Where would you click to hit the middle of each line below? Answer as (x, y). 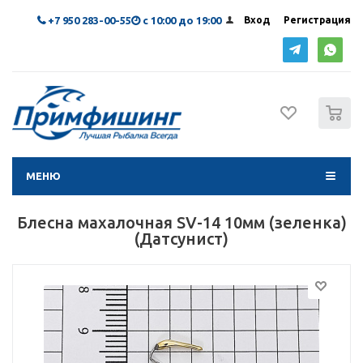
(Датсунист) (181, 239)
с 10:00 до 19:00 (182, 20)
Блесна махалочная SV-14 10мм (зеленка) (181, 222)
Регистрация (317, 20)
